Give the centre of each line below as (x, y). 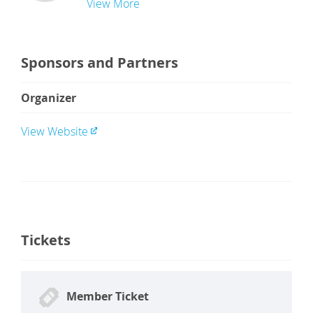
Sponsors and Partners (100, 63)
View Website (54, 131)
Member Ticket (108, 296)
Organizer (49, 98)
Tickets (46, 240)
